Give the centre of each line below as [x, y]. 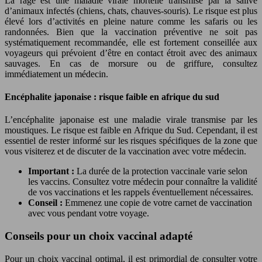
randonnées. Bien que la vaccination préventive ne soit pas [131, 32]
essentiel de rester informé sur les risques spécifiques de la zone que [131, 141]
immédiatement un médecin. [56, 74]
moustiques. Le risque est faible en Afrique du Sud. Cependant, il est [131, 130]
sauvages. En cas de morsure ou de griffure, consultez [131, 63]
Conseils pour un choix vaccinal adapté [99, 236]
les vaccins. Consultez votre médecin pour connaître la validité [143, 182]
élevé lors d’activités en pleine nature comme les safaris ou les [131, 21]
